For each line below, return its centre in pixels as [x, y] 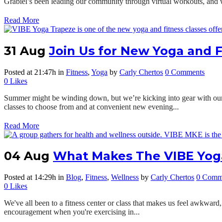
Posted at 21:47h [30, 72]
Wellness [125, 177]
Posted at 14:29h [30, 177]
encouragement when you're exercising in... [72, 212]
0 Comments [185, 72]
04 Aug [27, 156]
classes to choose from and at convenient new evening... [91, 107]
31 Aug [25, 51]
